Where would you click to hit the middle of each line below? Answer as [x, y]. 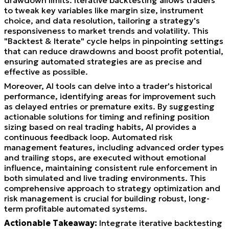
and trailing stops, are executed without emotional [105, 157]
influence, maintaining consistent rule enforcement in [111, 167]
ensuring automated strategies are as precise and [103, 61]
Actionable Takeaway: [51, 223]
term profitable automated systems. [76, 208]
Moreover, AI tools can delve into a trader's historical [108, 86]
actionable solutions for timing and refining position [107, 116]
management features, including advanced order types [114, 147]
